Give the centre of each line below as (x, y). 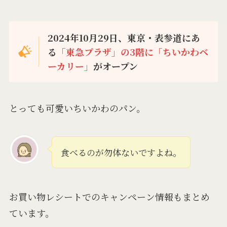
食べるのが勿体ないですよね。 (121, 153)
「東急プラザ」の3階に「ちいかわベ (133, 51)
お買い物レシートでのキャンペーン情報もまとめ (109, 197)
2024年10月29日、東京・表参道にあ (124, 37)
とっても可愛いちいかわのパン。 (77, 108)
